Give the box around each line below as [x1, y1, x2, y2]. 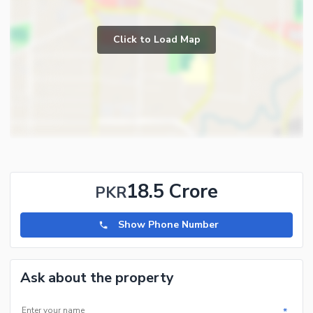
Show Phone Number [118, 218, 219, 232]
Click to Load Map [112, 32, 201, 46]
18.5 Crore [126, 178, 218, 205]
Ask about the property [20, 268, 174, 288]
